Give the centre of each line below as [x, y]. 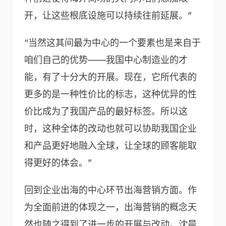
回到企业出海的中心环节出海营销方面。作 [110, 190]
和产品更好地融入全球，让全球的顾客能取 [110, 146]
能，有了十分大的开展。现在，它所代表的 [110, 77]
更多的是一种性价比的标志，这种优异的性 [110, 94]
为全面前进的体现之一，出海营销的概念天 [110, 207]
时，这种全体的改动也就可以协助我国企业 [110, 128]
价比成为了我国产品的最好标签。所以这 [106, 111]
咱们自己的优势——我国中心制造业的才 [106, 60]
